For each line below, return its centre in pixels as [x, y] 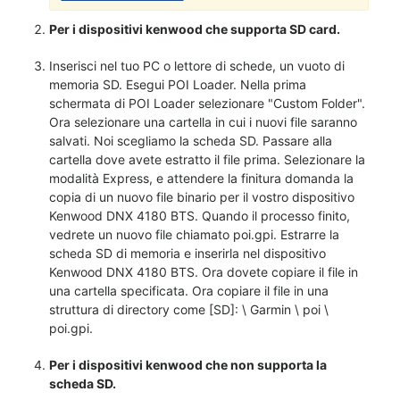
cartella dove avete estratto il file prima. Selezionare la [207, 159]
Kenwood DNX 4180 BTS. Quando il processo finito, [200, 216]
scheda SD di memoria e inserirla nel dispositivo [187, 253]
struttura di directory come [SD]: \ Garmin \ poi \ [189, 309]
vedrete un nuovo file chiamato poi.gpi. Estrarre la [194, 234]
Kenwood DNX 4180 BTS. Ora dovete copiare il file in [204, 272]
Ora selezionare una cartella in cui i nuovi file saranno [203, 122]
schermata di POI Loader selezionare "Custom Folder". [207, 103]
